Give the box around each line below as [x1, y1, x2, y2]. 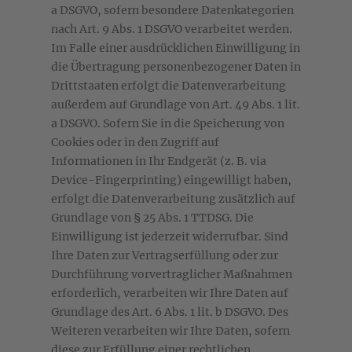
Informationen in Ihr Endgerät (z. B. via [51, 154, 266, 169]
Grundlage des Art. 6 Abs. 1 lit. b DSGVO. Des [51, 305, 288, 320]
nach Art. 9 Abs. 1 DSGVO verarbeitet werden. [51, 22, 292, 37]
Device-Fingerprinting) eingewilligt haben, [51, 173, 291, 188]
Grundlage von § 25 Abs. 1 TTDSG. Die [51, 211, 254, 225]
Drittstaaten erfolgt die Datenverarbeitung [51, 79, 286, 93]
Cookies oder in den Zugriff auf [51, 135, 219, 150]
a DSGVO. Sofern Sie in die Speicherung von [51, 116, 284, 131]
